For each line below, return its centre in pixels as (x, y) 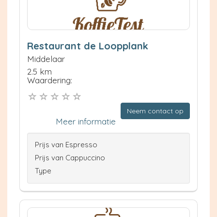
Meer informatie (86, 121)
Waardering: (50, 80)
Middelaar (46, 59)
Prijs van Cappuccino (70, 157)
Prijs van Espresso (66, 144)
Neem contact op (155, 111)
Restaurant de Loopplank (88, 46)
